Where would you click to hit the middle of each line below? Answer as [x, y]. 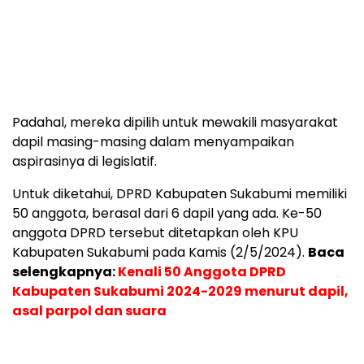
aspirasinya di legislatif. [84, 162]
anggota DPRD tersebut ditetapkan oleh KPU [155, 233]
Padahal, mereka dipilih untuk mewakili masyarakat [175, 123]
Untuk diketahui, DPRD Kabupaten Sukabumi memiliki [180, 194]
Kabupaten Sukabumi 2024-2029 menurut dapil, [180, 292]
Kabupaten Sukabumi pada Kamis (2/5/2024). [160, 253]
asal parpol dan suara [89, 311]
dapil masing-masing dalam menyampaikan [153, 142]
